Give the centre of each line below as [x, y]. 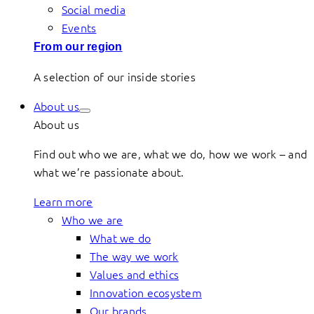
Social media [94, 9]
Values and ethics [135, 274]
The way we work [134, 256]
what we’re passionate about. [109, 172]
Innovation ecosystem [146, 292]
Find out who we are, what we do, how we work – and [170, 153]
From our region [78, 47]
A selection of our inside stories [115, 76]
